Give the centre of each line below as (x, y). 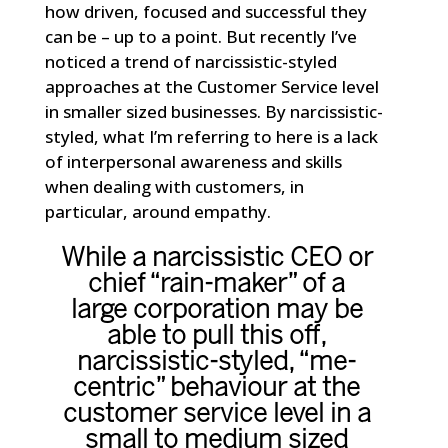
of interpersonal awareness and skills (193, 161)
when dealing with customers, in (174, 186)
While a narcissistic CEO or (216, 258)
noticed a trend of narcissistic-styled (190, 61)
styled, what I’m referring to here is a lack (211, 136)
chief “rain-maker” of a (217, 284)
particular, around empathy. (157, 211)
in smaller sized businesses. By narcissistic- (213, 111)
